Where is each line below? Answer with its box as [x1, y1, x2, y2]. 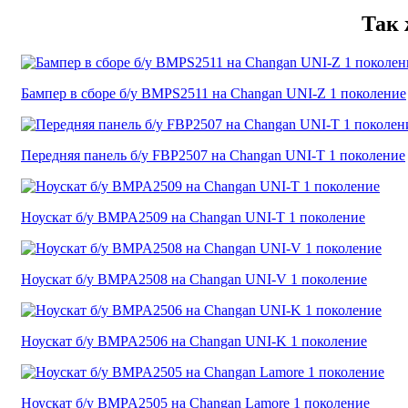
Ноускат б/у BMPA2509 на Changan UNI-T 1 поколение [21, 209, 365, 226]
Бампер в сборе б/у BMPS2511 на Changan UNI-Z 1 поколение [21, 86, 406, 102]
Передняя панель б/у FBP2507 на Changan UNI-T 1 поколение [21, 148, 405, 164]
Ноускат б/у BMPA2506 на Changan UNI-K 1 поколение [21, 333, 367, 350]
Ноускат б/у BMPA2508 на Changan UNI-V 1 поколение [21, 271, 367, 288]
